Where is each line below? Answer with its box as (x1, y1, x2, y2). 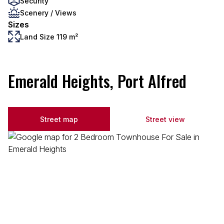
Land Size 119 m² (20, 32, 78, 41)
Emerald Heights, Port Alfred (8, 69, 186, 92)
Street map (40, 114, 78, 123)
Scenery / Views (20, 8, 76, 17)
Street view (145, 114, 185, 123)
